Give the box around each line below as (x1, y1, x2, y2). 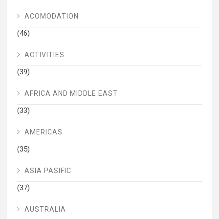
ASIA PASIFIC (24, 167, 71, 175)
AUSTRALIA (24, 205, 66, 214)
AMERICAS (24, 128, 63, 136)
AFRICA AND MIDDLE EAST (24, 89, 118, 98)
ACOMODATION (24, 12, 79, 21)
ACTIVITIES (24, 51, 65, 59)
